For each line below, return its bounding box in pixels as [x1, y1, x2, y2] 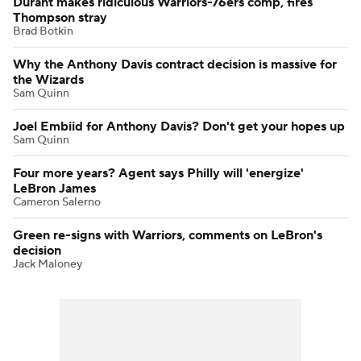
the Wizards [13, 71, 84, 88]
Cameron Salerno [13, 194, 101, 210]
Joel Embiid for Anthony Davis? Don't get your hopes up [13, 118, 345, 135]
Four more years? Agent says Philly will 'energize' [13, 164, 304, 181]
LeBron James [13, 180, 96, 197]
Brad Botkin [13, 23, 73, 39]
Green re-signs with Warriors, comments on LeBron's [13, 226, 322, 243]
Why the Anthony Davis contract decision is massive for [13, 56, 337, 73]
